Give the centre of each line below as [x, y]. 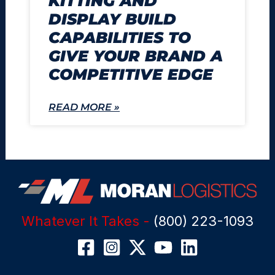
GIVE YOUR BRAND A [136, 56]
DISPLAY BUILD [113, 19]
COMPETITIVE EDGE [131, 74]
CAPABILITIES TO [120, 37]
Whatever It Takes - [87, 221]
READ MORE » [84, 107]
